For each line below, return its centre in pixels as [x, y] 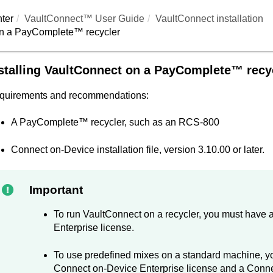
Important [56, 190]
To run [68, 214]
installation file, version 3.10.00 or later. [179, 149]
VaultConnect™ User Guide [84, 19]
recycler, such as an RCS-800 [154, 122]
